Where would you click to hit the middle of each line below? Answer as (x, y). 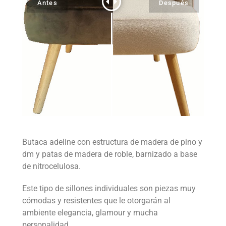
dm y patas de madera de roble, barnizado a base (109, 154)
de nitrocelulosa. (52, 166)
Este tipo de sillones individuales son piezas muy (109, 189)
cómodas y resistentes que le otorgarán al (96, 201)
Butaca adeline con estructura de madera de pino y (112, 142)
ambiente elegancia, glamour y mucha (90, 213)
